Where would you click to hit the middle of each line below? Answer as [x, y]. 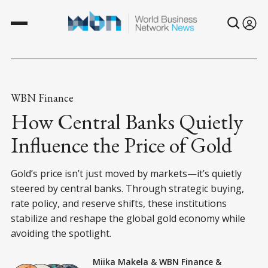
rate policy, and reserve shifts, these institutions [119, 203]
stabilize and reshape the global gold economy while [128, 218]
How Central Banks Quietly [127, 121]
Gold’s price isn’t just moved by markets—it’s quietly [126, 173]
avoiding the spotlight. [61, 233]
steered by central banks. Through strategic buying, [127, 188]
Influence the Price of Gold [121, 145]
